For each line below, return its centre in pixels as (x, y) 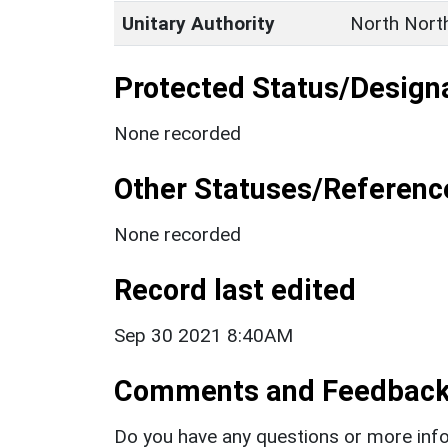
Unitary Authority (198, 23)
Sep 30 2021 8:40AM (203, 335)
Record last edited (235, 289)
